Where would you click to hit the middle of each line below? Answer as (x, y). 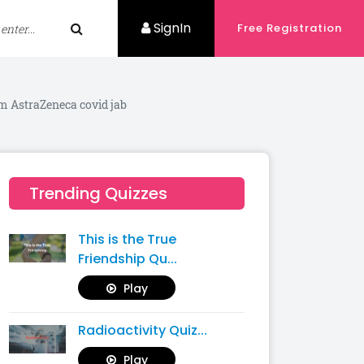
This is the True (127, 239)
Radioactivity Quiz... (143, 330)
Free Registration (289, 28)
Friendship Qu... (128, 259)
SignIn (172, 28)
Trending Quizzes (98, 193)
